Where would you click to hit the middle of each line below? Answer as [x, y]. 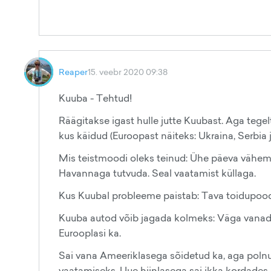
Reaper [73, 72]
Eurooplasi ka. [90, 233]
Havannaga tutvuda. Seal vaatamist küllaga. [157, 173]
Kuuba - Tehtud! [95, 98]
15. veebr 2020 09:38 [128, 72]
